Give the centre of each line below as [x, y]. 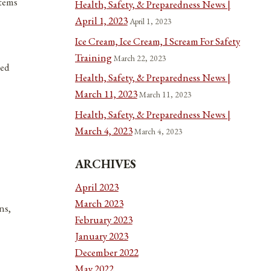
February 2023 [103, 219]
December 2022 [106, 252]
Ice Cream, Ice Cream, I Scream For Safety [157, 41]
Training [93, 57]
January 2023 [101, 236]
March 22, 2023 [140, 58]
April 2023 [96, 187]
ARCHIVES [105, 164]
